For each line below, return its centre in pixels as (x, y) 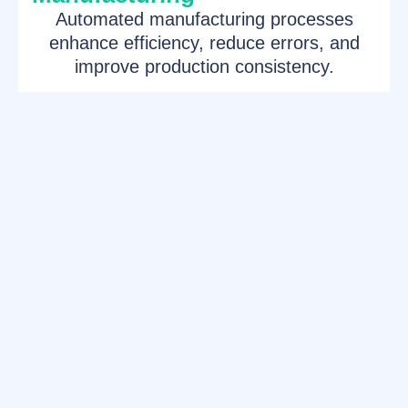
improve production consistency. (204, 66)
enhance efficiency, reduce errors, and (204, 43)
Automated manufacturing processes (204, 19)
